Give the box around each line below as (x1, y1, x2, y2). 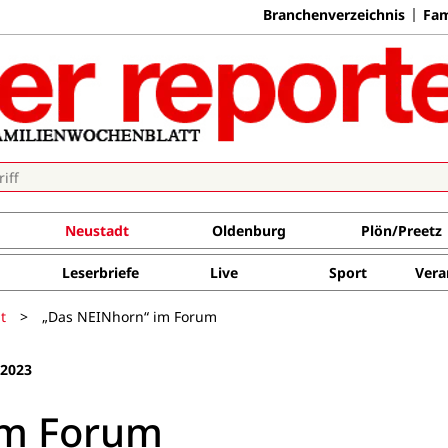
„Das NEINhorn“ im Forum (42, 306, 217, 326)
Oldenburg (211, 221, 286, 240)
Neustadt (64, 221, 129, 240)
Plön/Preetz (360, 221, 442, 240)
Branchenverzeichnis (263, 4, 405, 24)
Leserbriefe (61, 263, 139, 282)
